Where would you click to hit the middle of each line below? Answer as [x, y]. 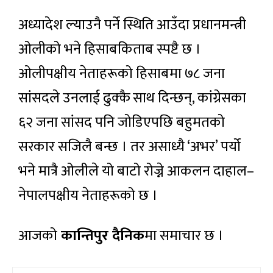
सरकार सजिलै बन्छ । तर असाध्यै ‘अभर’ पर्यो [129, 147]
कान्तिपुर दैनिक [101, 236]
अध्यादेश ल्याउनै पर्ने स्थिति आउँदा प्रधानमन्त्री [132, 25]
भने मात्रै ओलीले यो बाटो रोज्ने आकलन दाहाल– [136, 171]
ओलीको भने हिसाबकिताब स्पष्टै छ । [110, 49]
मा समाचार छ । [184, 236]
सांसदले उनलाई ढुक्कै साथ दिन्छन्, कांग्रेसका [132, 98]
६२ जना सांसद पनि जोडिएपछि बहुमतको [122, 122]
